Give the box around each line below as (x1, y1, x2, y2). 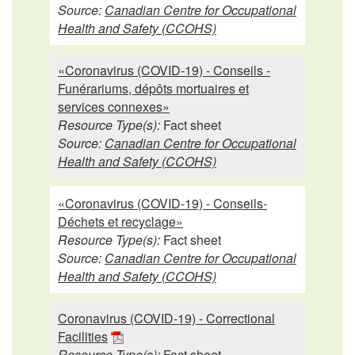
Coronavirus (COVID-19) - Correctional (58, 308, 275, 327)
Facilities (58, 326, 108, 345)
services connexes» (58, 97, 170, 116)
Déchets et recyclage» (58, 212, 183, 231)
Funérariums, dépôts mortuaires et (58, 78, 249, 97)
